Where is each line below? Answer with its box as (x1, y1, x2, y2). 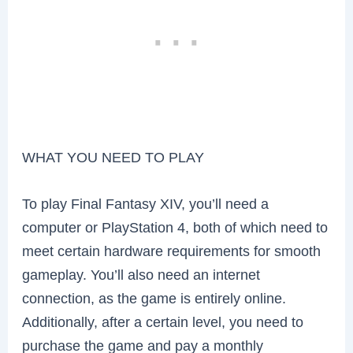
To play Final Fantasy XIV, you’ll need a (22, 195, 269, 212)
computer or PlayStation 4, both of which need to (22, 218, 329, 236)
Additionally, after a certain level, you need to (22, 313, 304, 330)
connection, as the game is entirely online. (22, 289, 287, 307)
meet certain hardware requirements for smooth (22, 242, 321, 259)
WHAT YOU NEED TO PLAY (22, 148, 205, 165)
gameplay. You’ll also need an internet (22, 266, 261, 283)
